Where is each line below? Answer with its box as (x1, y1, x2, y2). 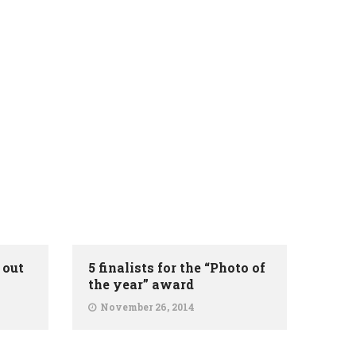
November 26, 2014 (100, 300, 195, 313)
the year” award (88, 276, 194, 292)
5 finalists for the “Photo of (88, 259, 265, 276)
